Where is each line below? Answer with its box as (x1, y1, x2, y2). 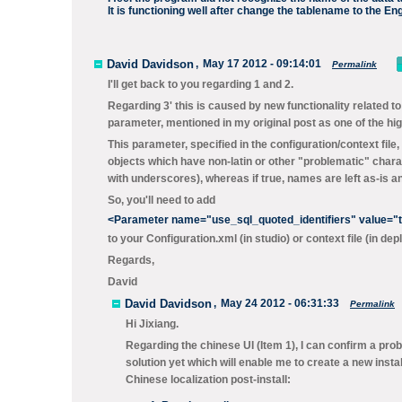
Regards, (108, 254, 154, 267)
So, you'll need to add (108, 194, 215, 206)
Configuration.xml (146, 232, 237, 245)
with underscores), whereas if (108, 172, 261, 185)
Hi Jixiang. (126, 318, 179, 330)
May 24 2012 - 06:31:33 (221, 297, 339, 310)
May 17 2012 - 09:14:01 (203, 57, 321, 70)
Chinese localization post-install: (126, 373, 291, 386)
